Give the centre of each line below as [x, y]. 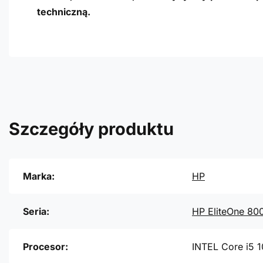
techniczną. [64, 12]
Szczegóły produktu [91, 129]
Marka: [39, 176]
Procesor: [45, 247]
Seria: [36, 212]
